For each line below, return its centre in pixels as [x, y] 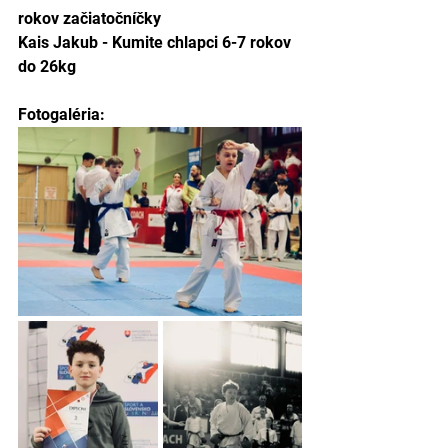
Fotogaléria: [61, 114]
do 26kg [47, 66]
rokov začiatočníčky [89, 18]
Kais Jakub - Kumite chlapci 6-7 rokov [156, 42]
